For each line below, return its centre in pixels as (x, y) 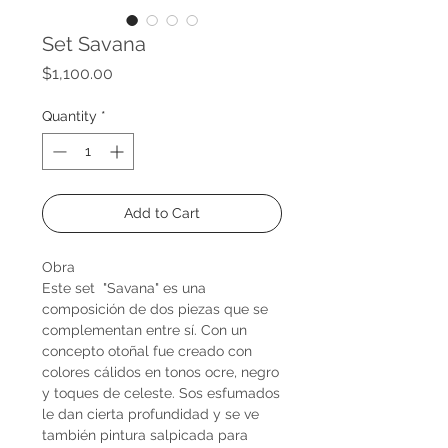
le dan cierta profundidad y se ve (150, 413)
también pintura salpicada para (145, 434)
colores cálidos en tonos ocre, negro (160, 371)
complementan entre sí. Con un (144, 329)
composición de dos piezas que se (155, 308)
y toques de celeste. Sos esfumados (161, 392)
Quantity (69, 115)
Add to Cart (162, 212)
